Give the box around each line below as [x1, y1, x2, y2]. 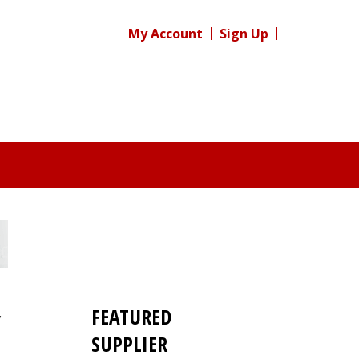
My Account [128, 25, 203, 42]
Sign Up [220, 25, 268, 42]
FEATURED [91, 302, 171, 331]
